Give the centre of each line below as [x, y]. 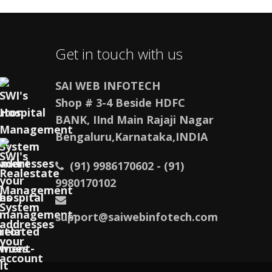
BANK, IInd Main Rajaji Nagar [134, 119]
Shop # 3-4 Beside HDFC [120, 102]
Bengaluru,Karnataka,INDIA [131, 136]
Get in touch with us [119, 53]
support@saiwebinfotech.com [137, 216]
